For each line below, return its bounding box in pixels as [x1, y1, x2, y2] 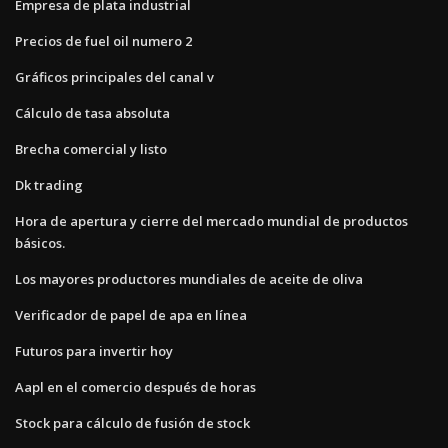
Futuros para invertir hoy [15, 341, 173, 360]
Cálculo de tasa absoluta [15, 103, 170, 122]
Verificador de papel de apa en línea [15, 305, 247, 324]
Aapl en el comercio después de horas [15, 377, 256, 396]
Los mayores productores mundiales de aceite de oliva [15, 269, 363, 288]
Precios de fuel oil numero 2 [15, 31, 192, 50]
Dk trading [15, 175, 83, 194]
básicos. [15, 233, 65, 252]
